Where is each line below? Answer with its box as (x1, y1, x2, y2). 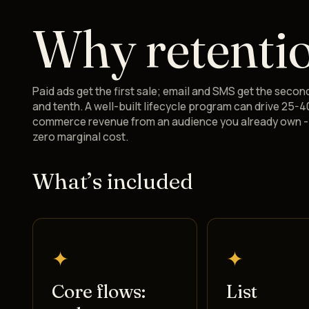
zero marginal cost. (32, 128, 129, 144)
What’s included (32, 167, 194, 195)
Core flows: (51, 280, 146, 303)
